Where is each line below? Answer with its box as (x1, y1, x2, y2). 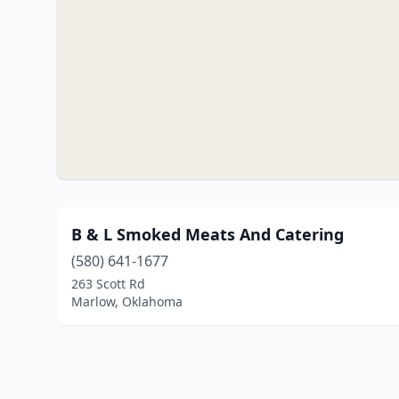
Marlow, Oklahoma (71, 293, 183, 310)
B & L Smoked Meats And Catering (71, 224, 344, 245)
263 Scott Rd (71, 275, 145, 292)
